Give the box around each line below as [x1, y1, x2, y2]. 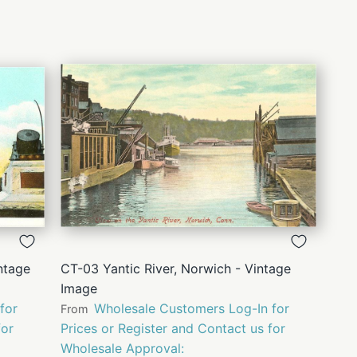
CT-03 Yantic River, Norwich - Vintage [61, 261, 291, 277]
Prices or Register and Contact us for [61, 320, 285, 337]
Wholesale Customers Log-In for [94, 300, 289, 317]
